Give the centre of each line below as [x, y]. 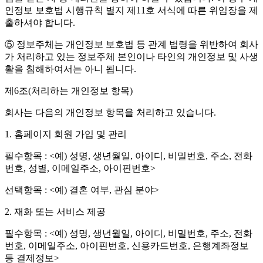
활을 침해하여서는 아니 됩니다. [70, 69]
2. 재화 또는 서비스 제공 [55, 212]
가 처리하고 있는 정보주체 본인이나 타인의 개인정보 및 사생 [131, 57]
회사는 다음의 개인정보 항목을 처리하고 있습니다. [110, 113]
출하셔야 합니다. [40, 23]
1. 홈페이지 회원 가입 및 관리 [66, 134]
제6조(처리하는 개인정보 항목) [69, 91]
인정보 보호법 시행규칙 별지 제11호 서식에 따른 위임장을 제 [131, 11]
